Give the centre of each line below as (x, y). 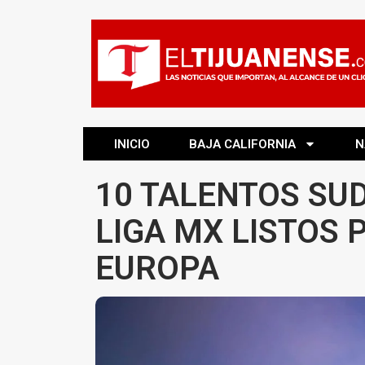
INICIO (132, 144)
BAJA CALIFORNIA (242, 144)
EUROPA (157, 268)
